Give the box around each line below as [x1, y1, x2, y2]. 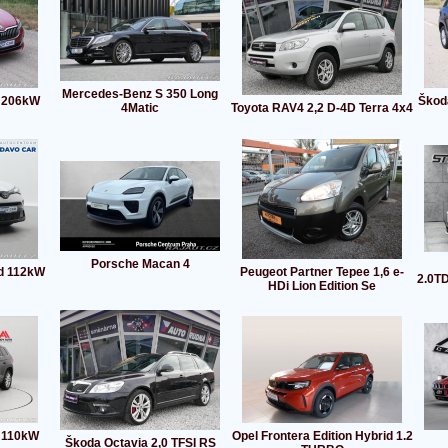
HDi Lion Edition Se [268, 279, 376, 294]
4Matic [121, 101, 159, 116]
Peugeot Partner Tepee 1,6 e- [240, 265, 404, 280]
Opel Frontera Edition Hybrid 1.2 [231, 429, 413, 444]
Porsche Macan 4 [90, 257, 190, 272]
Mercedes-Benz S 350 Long [62, 87, 218, 102]
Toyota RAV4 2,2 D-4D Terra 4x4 [231, 101, 413, 116]
